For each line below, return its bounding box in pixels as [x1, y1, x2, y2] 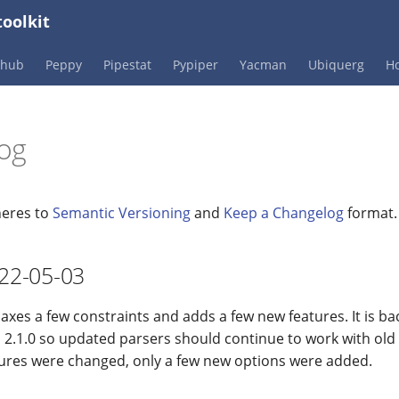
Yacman [240, 56, 287, 73]
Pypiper [173, 56, 218, 73]
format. [344, 203, 397, 223]
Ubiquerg [308, 56, 364, 73]
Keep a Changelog [224, 203, 344, 223]
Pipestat [103, 56, 151, 73]
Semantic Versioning [53, 203, 191, 223]
